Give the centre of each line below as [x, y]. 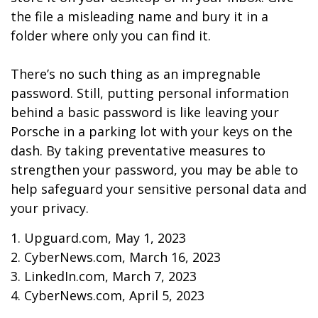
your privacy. [50, 208]
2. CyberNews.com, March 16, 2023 [116, 257]
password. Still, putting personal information [150, 93]
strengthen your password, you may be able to [154, 170]
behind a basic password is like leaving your [145, 112]
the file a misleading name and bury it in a [139, 16]
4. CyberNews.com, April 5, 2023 [108, 295]
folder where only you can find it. [111, 35]
